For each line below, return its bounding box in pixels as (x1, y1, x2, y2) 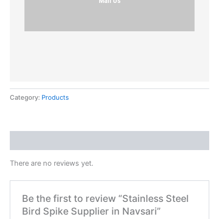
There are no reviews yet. (10, 158, 93, 168)
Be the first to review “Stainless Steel (22, 193, 189, 205)
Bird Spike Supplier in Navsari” (22, 205, 161, 218)
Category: (10, 93, 42, 102)
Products (42, 93, 69, 102)
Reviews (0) (10, 136, 52, 145)
